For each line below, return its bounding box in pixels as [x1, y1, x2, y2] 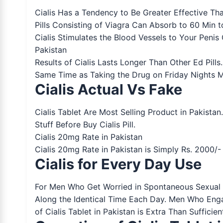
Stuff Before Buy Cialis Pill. [34, 119, 135, 129]
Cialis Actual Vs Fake [34, 80, 182, 98]
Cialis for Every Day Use [34, 155, 202, 173]
